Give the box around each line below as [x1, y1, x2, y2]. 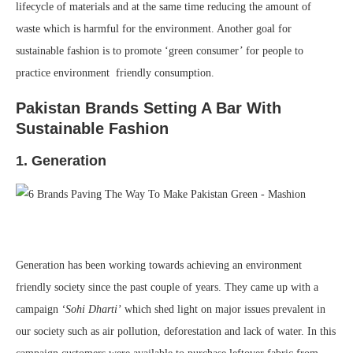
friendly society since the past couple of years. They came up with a [16, 281, 318, 294]
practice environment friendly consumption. [16, 67, 214, 80]
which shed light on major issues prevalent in [121, 303, 325, 316]
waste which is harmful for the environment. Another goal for [16, 23, 292, 35]
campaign [16, 303, 61, 316]
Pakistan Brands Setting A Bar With [16, 99, 281, 117]
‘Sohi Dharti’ [61, 303, 121, 316]
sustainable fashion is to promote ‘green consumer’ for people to [16, 45, 303, 58]
